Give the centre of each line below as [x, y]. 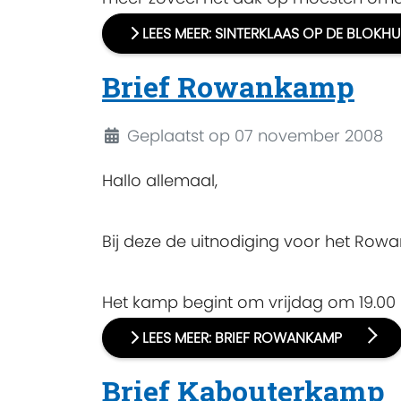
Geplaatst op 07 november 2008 [255, 135]
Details [128, 134]
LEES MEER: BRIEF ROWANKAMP [242, 337]
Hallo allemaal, [160, 180]
